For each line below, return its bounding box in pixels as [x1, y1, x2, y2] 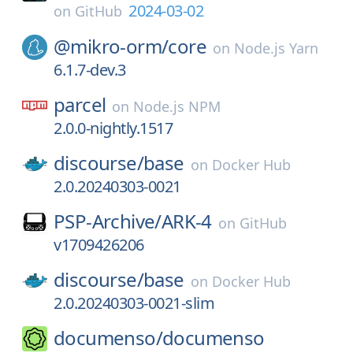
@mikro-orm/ [54, 33, 169, 59]
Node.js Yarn [234, 39, 319, 58]
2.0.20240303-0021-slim [54, 292, 214, 314]
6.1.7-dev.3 [54, 59, 126, 80]
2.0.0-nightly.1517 [54, 117, 173, 139]
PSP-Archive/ [54, 208, 162, 234]
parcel [54, 91, 106, 117]
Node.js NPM [133, 97, 221, 116]
